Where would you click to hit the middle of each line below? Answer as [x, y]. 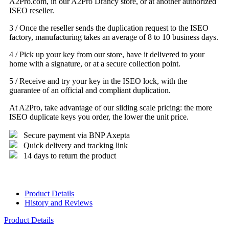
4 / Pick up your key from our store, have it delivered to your [107, 54]
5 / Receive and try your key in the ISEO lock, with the [98, 81]
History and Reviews [59, 202]
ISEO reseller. [32, 10]
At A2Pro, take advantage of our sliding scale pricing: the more [111, 107]
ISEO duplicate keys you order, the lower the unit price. [99, 117]
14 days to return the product [70, 155]
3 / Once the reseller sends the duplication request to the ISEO [109, 28]
